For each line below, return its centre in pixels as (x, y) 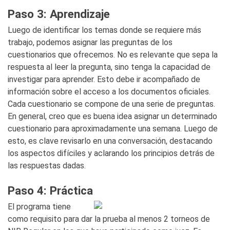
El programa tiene (39, 207)
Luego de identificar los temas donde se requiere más (104, 30)
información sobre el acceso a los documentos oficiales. (109, 92)
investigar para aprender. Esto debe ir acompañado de (104, 79)
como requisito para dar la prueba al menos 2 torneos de (109, 219)
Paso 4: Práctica (50, 190)
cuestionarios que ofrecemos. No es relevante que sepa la (113, 55)
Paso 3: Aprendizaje (59, 14)
